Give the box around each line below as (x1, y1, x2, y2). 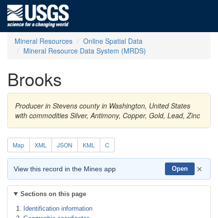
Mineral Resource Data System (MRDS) (23, 46, 146, 55)
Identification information (23, 205, 92, 212)
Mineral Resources (15, 36, 73, 46)
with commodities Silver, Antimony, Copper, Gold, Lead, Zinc (15, 110, 200, 120)
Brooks (7, 66, 62, 91)
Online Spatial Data (83, 36, 143, 46)
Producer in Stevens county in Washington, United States (15, 101, 190, 110)
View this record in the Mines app (14, 165, 116, 173)
